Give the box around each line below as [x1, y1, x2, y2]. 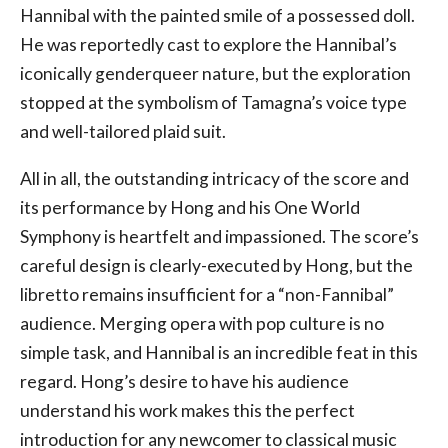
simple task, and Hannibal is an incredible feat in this [20, 341, 418, 363]
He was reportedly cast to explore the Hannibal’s [20, 34, 397, 56]
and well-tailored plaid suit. [20, 121, 226, 143]
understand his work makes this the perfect [20, 399, 355, 421]
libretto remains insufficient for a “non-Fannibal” [20, 283, 394, 305]
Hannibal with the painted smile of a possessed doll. [20, 5, 415, 27]
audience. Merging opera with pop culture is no [20, 312, 384, 334]
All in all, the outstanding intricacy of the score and [20, 167, 409, 189]
